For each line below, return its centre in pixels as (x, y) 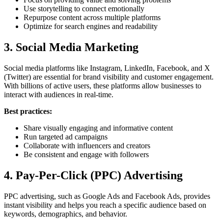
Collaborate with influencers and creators (87, 146)
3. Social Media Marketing (71, 47)
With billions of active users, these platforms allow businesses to (103, 86)
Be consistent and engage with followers (86, 155)
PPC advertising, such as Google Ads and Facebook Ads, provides (107, 196)
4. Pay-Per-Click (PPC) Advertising (93, 175)
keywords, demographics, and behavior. (66, 214)
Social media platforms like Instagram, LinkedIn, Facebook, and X (107, 68)
